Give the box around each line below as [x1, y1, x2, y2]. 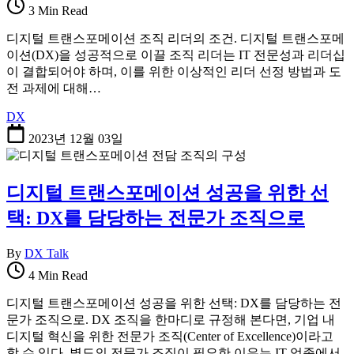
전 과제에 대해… [6, 81, 101, 96]
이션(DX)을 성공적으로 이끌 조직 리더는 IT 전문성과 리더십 [6, 48, 345, 62]
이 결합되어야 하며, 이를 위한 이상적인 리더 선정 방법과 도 [6, 65, 341, 79]
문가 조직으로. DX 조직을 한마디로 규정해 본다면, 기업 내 [6, 312, 335, 326]
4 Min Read [25, 268, 88, 282]
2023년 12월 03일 [28, 132, 123, 146]
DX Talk [24, 246, 69, 260]
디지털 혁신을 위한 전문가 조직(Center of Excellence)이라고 [6, 329, 333, 343]
